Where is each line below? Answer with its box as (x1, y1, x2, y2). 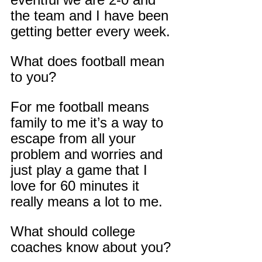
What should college (11, 223, 139, 240)
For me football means (11, 99, 153, 115)
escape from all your (11, 130, 140, 147)
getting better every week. (11, 23, 170, 40)
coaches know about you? (11, 239, 171, 256)
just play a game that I (11, 162, 151, 178)
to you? (11, 69, 56, 85)
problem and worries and (11, 146, 167, 163)
